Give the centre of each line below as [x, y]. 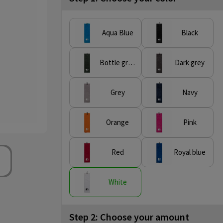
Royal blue [190, 152]
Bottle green [131, 62]
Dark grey [190, 62]
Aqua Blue [117, 33]
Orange [118, 122]
